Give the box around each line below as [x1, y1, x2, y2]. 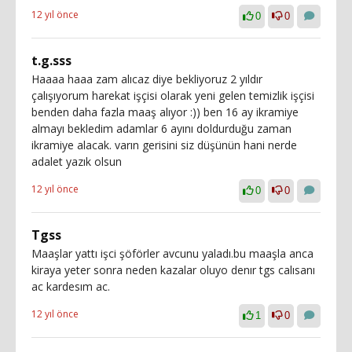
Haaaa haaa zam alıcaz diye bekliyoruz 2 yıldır [31, 71, 262, 86]
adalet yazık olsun [31, 154, 122, 169]
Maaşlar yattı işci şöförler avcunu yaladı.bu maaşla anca [31, 246, 313, 261]
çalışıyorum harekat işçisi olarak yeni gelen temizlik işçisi [31, 88, 314, 103]
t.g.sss [31, 52, 71, 69]
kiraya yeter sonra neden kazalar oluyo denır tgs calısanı [31, 262, 315, 277]
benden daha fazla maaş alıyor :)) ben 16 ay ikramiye [31, 104, 299, 119]
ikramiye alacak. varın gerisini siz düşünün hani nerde [31, 137, 297, 152]
